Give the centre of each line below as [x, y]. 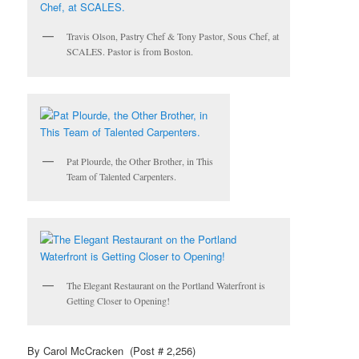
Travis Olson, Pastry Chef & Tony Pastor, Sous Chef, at [173, 36]
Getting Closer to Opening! [119, 300]
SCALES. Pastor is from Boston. [130, 52]
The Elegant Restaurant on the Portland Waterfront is [166, 285]
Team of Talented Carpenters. [122, 176]
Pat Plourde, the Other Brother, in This [140, 161]
